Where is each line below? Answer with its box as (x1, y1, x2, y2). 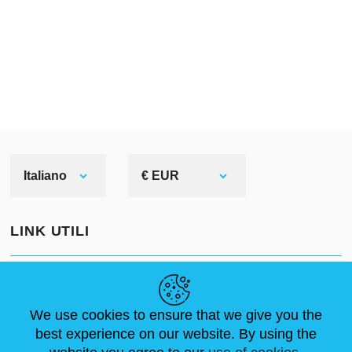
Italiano (24, 169, 67, 182)
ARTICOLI (10, 296, 82, 312)
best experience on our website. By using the (35, 325, 317, 342)
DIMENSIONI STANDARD (162, 272, 341, 288)
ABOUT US (82, 272, 161, 288)
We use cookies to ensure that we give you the (30, 306, 322, 323)
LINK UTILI (10, 223, 90, 239)
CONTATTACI (162, 296, 258, 312)
